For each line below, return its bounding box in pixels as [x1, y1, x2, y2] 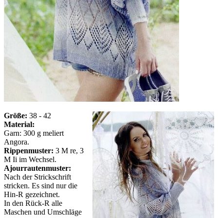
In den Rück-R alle [4, 199, 62, 208]
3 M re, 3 [54, 146, 84, 155]
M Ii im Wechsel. [4, 155, 56, 164]
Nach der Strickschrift [4, 173, 71, 182]
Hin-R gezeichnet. [4, 190, 60, 199]
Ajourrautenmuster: [4, 164, 71, 173]
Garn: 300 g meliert [4, 129, 64, 138]
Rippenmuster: [4, 146, 54, 155]
